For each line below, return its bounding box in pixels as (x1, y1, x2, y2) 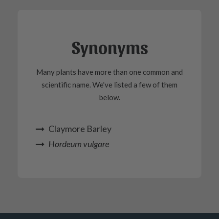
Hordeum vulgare (48, 138, 109, 149)
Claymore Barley (48, 123, 111, 134)
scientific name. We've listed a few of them (42, 80, 177, 89)
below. (99, 93, 120, 102)
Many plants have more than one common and (36, 67, 183, 76)
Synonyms (71, 36, 148, 57)
